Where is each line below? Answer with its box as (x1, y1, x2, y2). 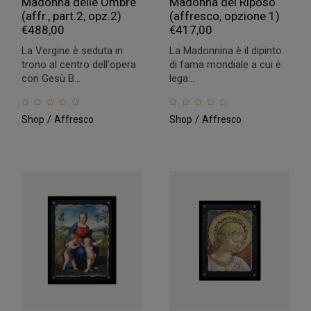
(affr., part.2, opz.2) (22, 8, 122, 23)
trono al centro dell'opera (22, 58, 137, 71)
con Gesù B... (22, 72, 81, 85)
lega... (169, 72, 194, 85)
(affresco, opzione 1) (169, 8, 280, 23)
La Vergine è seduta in (22, 44, 124, 57)
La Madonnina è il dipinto (169, 44, 282, 57)
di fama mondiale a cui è (169, 58, 281, 71)
